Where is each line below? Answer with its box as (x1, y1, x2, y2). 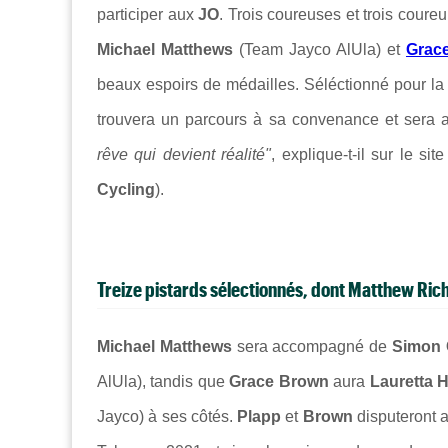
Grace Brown (229, 372, 329, 390)
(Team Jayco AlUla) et (233, 40, 406, 58)
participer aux (97, 5, 199, 23)
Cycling (97, 180, 155, 198)
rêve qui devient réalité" (97, 145, 272, 163)
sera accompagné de (231, 337, 392, 355)
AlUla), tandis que (97, 372, 230, 390)
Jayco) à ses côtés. (97, 407, 237, 425)
